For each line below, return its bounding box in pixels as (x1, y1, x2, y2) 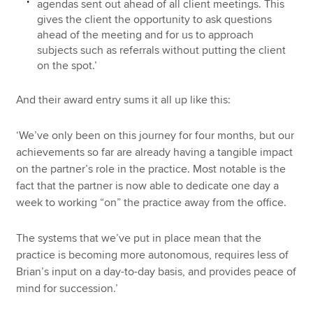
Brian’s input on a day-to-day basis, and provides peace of (16, 264, 297, 279)
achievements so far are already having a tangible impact (16, 145, 293, 160)
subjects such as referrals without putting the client (37, 43, 286, 57)
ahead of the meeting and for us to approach (37, 27, 254, 42)
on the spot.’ (37, 58, 98, 73)
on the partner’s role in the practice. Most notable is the (16, 162, 286, 177)
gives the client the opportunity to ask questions (37, 12, 272, 27)
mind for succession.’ (16, 281, 119, 296)
